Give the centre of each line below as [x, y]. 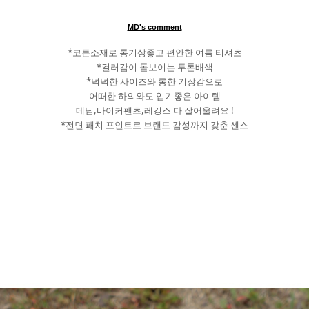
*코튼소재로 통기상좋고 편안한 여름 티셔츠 [154, 52]
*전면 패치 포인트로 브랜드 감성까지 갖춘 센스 [154, 125]
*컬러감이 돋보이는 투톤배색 [154, 67]
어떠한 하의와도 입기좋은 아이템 [154, 96]
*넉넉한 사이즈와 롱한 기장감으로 [154, 81]
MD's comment [154, 27]
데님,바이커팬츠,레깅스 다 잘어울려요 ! [154, 110]
